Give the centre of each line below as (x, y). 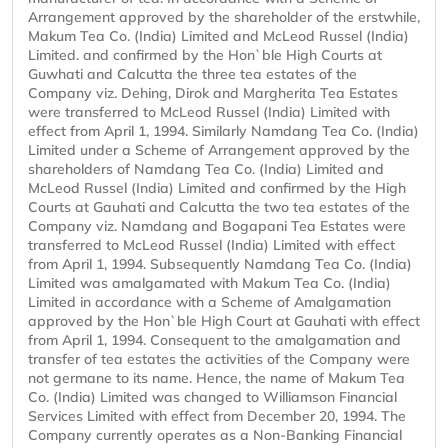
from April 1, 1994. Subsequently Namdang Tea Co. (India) (220, 264)
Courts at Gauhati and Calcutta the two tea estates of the (219, 207)
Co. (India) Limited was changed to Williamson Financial (212, 397)
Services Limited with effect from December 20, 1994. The (217, 416)
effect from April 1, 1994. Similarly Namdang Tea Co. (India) (223, 131)
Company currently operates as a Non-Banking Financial (215, 435)
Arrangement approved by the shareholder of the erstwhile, (224, 17)
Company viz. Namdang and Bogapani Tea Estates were (217, 226)
